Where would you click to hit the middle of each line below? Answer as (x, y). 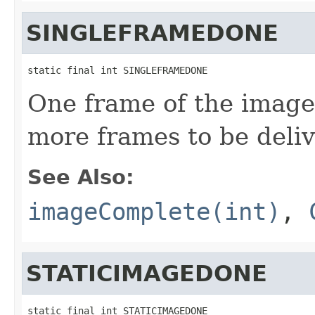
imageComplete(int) (154, 211)
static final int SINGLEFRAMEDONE (117, 70)
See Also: (81, 177)
